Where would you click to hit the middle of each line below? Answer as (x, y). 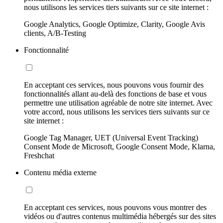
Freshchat (39, 155)
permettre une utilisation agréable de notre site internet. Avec (118, 103)
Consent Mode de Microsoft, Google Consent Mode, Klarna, (119, 146)
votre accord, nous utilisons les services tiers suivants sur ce (117, 111)
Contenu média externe (60, 172)
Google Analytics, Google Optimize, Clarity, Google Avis (114, 24)
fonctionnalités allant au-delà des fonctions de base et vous (115, 94)
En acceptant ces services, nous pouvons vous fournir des (114, 85)
